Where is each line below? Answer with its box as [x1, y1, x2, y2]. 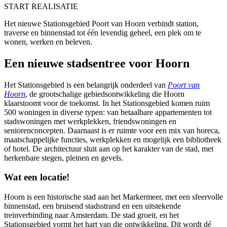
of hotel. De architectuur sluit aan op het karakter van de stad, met [4, 144, 213, 153]
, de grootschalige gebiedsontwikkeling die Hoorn [25, 89, 184, 98]
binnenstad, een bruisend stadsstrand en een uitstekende [4, 202, 181, 211]
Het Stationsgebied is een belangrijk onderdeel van [4, 80, 168, 89]
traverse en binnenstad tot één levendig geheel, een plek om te [4, 28, 201, 37]
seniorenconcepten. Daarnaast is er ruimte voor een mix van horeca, [4, 126, 220, 135]
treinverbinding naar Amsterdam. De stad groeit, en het [4, 211, 179, 220]
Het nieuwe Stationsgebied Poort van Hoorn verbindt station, [4, 19, 199, 28]
